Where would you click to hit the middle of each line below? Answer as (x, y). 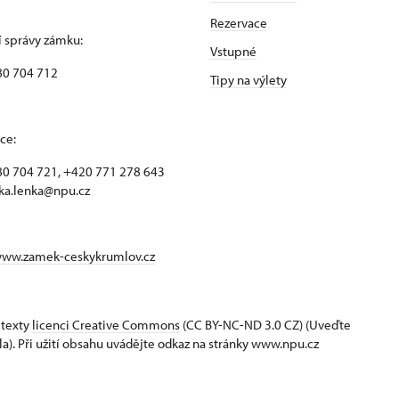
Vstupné (233, 51)
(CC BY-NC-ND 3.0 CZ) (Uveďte (265, 325)
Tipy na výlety (248, 80)
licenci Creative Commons (106, 325)
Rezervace (239, 23)
